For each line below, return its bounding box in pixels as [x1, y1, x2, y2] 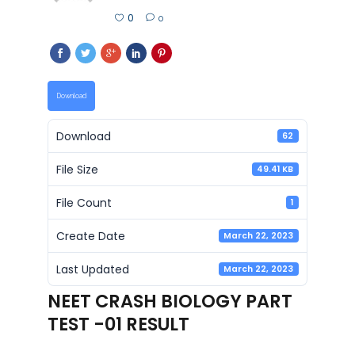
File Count [55, 194, 112, 211]
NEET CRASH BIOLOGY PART [47, 288, 292, 314]
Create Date [55, 227, 125, 244]
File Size [55, 161, 98, 177]
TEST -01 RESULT [47, 311, 189, 337]
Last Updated [55, 261, 129, 277]
